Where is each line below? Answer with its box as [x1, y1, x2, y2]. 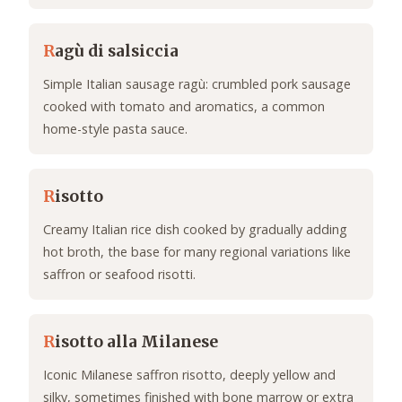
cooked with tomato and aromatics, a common [43, 98, 325, 116]
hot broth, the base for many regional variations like [43, 243, 351, 261]
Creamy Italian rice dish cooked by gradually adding [43, 221, 347, 239]
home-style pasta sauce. [43, 120, 188, 138]
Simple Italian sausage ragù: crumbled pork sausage [43, 75, 351, 93]
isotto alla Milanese [55, 332, 218, 353]
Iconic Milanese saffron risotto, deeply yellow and [43, 366, 336, 384]
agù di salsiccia [55, 41, 179, 62]
